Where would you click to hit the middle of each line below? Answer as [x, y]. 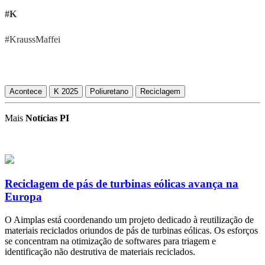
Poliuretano [109, 92]
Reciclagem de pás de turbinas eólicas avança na [122, 183]
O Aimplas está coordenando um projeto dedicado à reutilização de [129, 219]
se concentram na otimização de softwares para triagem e [110, 241]
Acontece [26, 92]
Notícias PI [47, 118]
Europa [23, 196]
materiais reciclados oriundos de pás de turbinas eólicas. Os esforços [131, 230]
